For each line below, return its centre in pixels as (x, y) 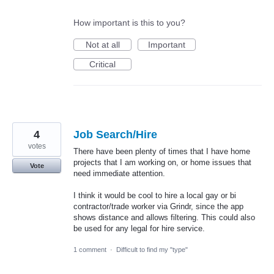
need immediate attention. (119, 173)
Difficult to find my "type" (152, 250)
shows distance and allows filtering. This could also (164, 218)
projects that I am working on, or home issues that (162, 162)
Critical (102, 64)
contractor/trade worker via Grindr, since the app (158, 207)
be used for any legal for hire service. (139, 229)
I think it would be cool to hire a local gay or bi (155, 196)
